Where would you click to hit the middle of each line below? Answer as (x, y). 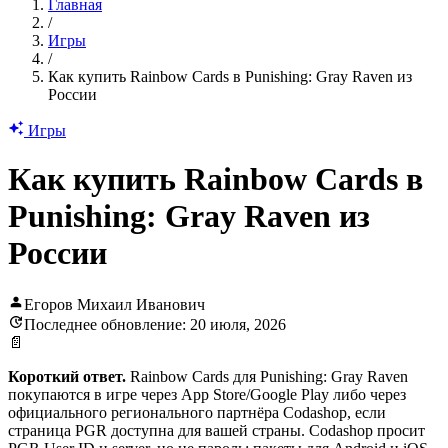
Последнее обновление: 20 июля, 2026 (155, 324)
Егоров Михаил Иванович (114, 304)
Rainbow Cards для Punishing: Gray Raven (267, 376)
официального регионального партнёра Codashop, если (197, 412)
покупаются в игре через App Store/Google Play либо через (207, 394)
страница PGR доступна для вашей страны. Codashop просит (216, 430)
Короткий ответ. (67, 376)
